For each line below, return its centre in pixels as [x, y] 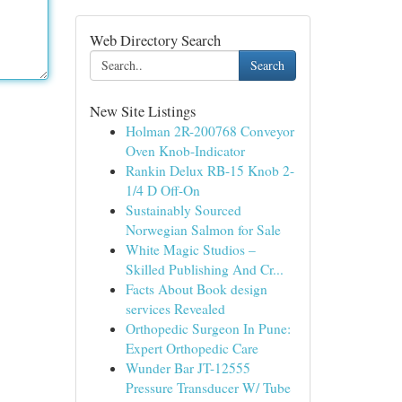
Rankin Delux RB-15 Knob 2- [210, 170]
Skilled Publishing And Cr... [204, 269]
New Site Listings [142, 111]
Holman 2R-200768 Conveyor [210, 131]
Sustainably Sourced [183, 210]
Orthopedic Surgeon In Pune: [208, 328]
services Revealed [175, 309]
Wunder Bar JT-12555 [188, 368]
